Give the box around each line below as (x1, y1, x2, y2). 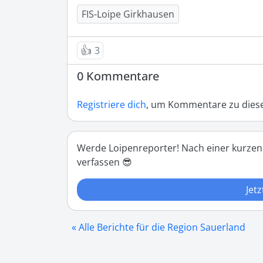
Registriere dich (77, 98, 146, 112)
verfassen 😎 (77, 156, 132, 169)
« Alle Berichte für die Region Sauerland (72, 221, 245, 234)
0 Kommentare (77, 68, 159, 85)
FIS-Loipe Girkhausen (82, 8, 174, 21)
